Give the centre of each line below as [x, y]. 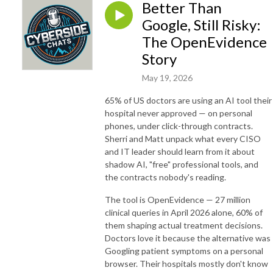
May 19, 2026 [167, 77]
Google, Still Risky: [201, 25]
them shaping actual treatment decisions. [184, 225]
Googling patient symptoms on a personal [184, 250]
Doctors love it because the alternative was [188, 238]
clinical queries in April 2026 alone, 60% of [184, 212]
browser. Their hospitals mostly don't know [186, 263]
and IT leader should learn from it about [180, 151]
